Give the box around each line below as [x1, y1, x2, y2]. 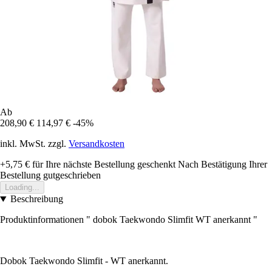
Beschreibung [10, 194, 63, 205]
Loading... [5, 183, 39, 192]
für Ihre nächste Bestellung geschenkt [30, 159, 175, 170]
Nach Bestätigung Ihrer [178, 159, 267, 170]
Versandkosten [69, 138, 124, 149]
